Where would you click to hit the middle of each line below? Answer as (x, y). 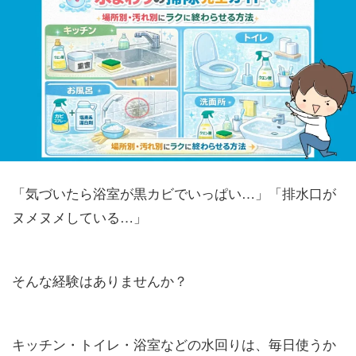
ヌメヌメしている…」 (79, 217)
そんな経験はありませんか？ (100, 281)
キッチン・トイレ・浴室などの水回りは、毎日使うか (174, 344)
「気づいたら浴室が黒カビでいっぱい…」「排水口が (174, 193)
